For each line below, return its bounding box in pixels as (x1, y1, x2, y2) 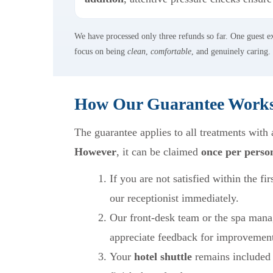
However (74, 145, 116, 158)
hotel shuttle (134, 250, 192, 263)
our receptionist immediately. (110, 191, 239, 204)
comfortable (151, 46, 191, 56)
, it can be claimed (116, 145, 201, 158)
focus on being (74, 46, 127, 56)
